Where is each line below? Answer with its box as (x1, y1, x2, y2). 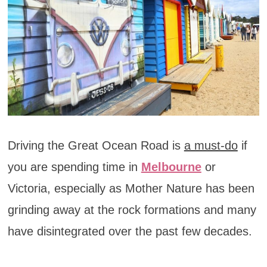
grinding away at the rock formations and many (7, 203, 256, 216)
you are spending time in (7, 160, 141, 173)
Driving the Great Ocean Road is (7, 138, 184, 152)
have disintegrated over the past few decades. (7, 224, 252, 238)
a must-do (184, 138, 238, 152)
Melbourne (141, 160, 201, 173)
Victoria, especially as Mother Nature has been (7, 181, 254, 195)
